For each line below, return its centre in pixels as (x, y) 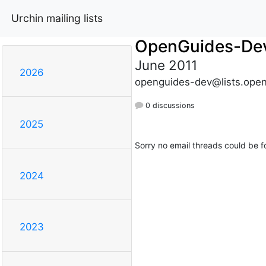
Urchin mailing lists (57, 18)
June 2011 (166, 65)
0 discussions (169, 105)
